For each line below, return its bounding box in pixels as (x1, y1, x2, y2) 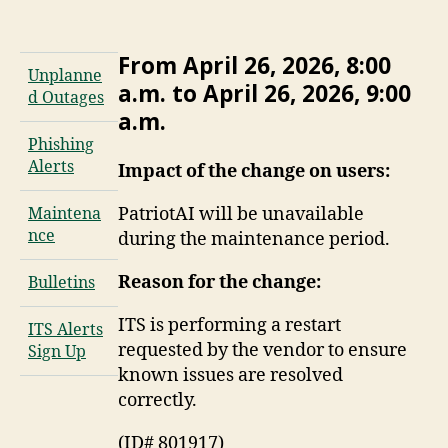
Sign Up (28, 342, 86, 363)
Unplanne (28, 66, 102, 87)
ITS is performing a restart (117, 313, 341, 337)
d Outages (28, 88, 104, 109)
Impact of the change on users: (117, 159, 390, 183)
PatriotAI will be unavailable (117, 202, 364, 226)
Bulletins (28, 273, 95, 294)
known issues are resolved (117, 363, 343, 387)
